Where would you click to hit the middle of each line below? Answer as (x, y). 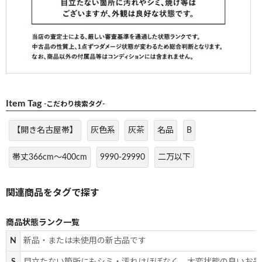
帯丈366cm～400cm (50, 158)
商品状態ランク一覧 (43, 223)
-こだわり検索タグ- (74, 104)
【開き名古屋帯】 (45, 131)
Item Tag (25, 104)
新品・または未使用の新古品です (85, 241)
